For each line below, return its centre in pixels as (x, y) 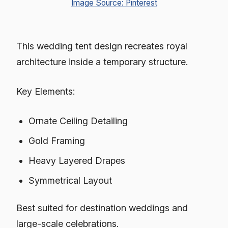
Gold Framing (57, 141)
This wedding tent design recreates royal (102, 46)
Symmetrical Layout (70, 181)
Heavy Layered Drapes (77, 161)
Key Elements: (46, 92)
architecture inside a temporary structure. (102, 62)
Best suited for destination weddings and (102, 208)
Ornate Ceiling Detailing (78, 121)
